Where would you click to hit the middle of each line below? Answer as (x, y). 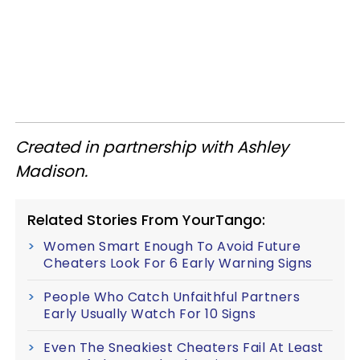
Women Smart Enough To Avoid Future (172, 246)
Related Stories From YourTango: (146, 219)
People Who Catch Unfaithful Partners (172, 297)
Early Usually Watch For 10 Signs (149, 313)
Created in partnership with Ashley (152, 147)
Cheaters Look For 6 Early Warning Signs (178, 263)
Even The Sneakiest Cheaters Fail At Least (184, 347)
